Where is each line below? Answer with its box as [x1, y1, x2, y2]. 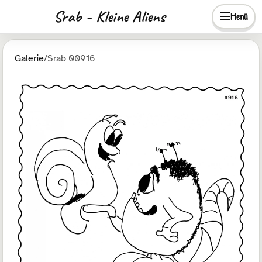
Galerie [15, 52, 44, 64]
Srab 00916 [47, 52, 95, 64]
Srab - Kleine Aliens [53, 6, 166, 26]
